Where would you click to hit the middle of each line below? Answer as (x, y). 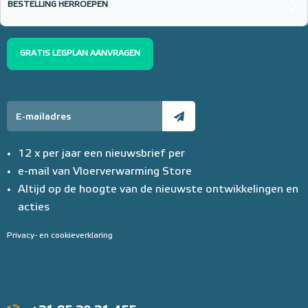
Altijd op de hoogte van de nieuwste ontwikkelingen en (158, 189)
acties (34, 207)
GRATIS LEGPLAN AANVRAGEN (80, 53)
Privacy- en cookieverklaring (60, 235)
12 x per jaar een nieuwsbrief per (101, 154)
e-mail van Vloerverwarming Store (105, 172)
